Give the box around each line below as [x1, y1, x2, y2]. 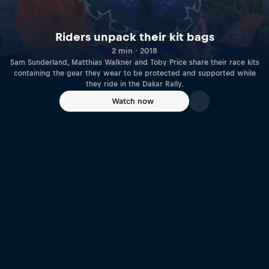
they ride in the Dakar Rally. [85, 80, 184, 89]
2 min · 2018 [112, 46, 157, 56]
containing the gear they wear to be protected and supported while [13, 69, 256, 78]
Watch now [112, 97, 154, 106]
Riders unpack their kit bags [55, 31, 214, 44]
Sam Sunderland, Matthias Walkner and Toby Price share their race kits [10, 58, 259, 67]
